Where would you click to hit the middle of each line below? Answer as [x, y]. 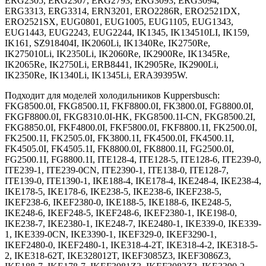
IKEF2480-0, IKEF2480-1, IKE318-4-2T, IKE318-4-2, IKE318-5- [131, 245]
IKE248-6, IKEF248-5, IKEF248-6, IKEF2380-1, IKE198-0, [121, 213]
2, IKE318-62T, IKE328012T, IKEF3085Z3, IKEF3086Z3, [118, 255]
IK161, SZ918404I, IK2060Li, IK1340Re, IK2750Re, [107, 43]
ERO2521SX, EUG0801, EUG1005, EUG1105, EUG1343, [119, 21]
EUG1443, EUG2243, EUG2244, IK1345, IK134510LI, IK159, [127, 32]
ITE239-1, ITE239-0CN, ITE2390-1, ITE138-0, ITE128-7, [117, 170]
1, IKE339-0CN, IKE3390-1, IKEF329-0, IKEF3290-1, [111, 234]
